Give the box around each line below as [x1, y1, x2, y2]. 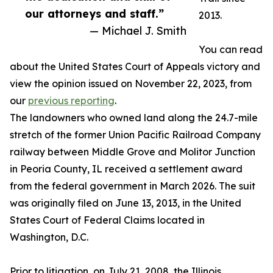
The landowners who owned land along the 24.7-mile [10, 112, 258, 124]
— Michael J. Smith [90, 24, 186, 38]
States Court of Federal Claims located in [10, 214, 205, 227]
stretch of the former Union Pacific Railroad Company [10, 129, 261, 141]
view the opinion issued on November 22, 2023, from [10, 77, 252, 90]
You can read [199, 43, 263, 56]
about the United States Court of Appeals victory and [10, 60, 260, 73]
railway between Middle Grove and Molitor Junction [10, 146, 255, 158]
